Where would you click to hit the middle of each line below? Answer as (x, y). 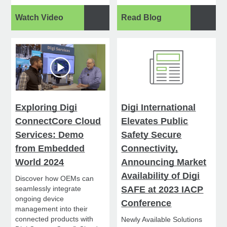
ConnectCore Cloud (58, 121)
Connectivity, (150, 149)
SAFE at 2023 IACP (162, 190)
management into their (52, 209)
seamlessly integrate (48, 189)
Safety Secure (152, 135)
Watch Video (40, 18)
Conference (146, 203)
